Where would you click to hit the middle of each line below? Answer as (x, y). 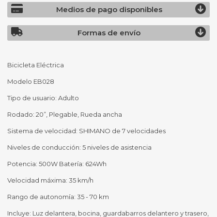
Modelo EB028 (31, 81)
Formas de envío (109, 33)
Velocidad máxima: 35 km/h (50, 180)
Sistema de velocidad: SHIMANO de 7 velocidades (86, 131)
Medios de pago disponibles (109, 10)
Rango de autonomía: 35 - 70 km (58, 196)
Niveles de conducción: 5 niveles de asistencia (79, 147)
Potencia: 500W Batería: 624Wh (57, 163)
